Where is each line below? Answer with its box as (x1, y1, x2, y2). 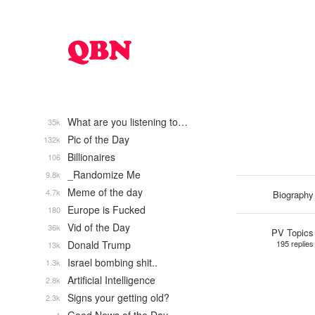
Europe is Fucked (67, 202, 146, 217)
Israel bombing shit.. (67, 255, 157, 269)
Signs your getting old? (67, 290, 169, 304)
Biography (273, 188, 314, 201)
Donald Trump (67, 238, 131, 252)
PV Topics (271, 226, 314, 239)
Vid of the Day (67, 220, 130, 234)
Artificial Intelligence (67, 273, 155, 287)
